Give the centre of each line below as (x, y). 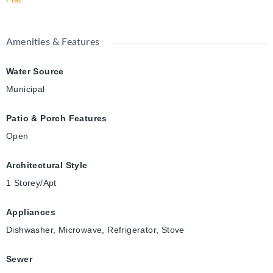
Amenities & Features (53, 42)
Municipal (26, 89)
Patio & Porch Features (57, 119)
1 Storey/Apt (31, 183)
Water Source (35, 72)
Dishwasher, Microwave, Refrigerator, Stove (95, 230)
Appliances (31, 212)
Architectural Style (47, 165)
